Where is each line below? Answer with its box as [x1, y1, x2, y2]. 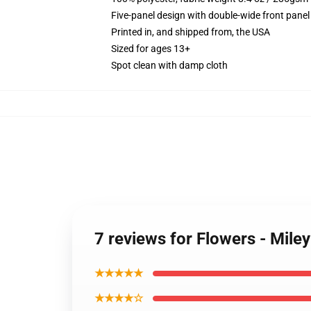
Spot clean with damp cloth [111, 60, 228, 71]
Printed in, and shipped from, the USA [111, 26, 270, 37]
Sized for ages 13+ [111, 43, 190, 54]
